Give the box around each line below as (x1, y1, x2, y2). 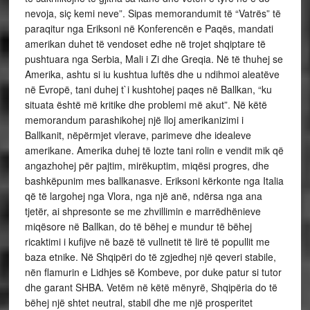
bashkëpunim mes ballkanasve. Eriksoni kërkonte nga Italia (24, 174, 284, 188)
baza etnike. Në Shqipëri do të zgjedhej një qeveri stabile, (24, 250, 276, 264)
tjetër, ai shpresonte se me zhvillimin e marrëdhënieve (24, 204, 261, 218)
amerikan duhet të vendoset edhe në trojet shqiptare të (24, 37, 266, 51)
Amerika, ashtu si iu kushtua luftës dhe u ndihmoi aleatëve (24, 67, 280, 81)
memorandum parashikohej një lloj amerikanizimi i (24, 113, 244, 127)
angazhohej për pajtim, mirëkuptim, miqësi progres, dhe (24, 158, 269, 172)
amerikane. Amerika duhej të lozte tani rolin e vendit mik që (24, 143, 284, 157)
